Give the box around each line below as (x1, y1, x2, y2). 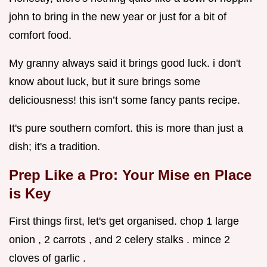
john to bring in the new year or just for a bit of (9, 11, 226, 23)
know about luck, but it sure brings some (9, 76, 200, 88)
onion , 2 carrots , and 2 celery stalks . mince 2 (9, 234, 230, 246)
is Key (9, 185, 51, 202)
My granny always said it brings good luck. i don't (9, 57, 241, 70)
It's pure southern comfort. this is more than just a (9, 122, 243, 135)
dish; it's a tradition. (9, 141, 100, 153)
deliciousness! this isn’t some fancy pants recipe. (9, 94, 240, 107)
